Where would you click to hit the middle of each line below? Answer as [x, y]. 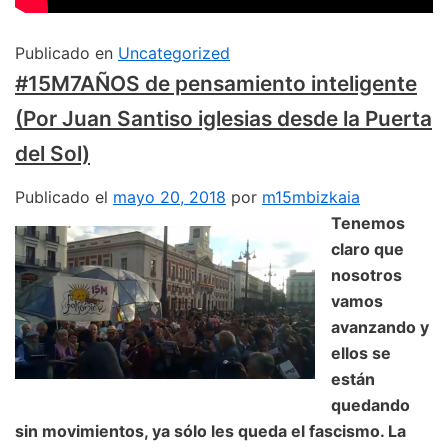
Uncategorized [174, 53]
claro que [367, 249]
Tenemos [368, 223]
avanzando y [380, 327]
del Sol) [52, 154]
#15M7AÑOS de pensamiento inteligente [216, 84]
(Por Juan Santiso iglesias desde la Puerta [223, 119]
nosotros [366, 275]
